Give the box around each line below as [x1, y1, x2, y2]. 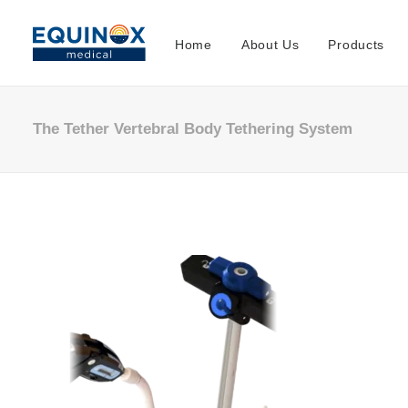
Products [328, 36, 385, 52]
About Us [240, 36, 300, 52]
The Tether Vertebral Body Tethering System [33, 120, 352, 138]
